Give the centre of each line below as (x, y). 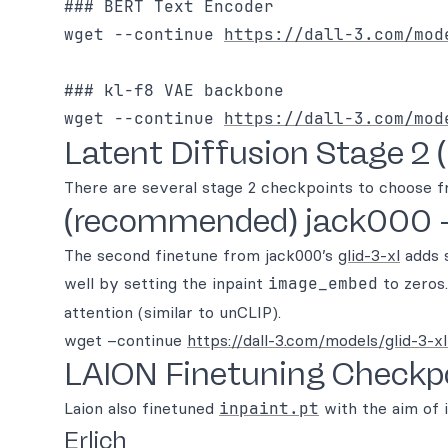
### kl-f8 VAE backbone (174, 90)
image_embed (323, 283)
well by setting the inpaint (166, 283)
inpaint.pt (269, 408)
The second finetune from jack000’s (201, 255)
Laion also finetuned (141, 408)
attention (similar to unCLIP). (172, 312)
